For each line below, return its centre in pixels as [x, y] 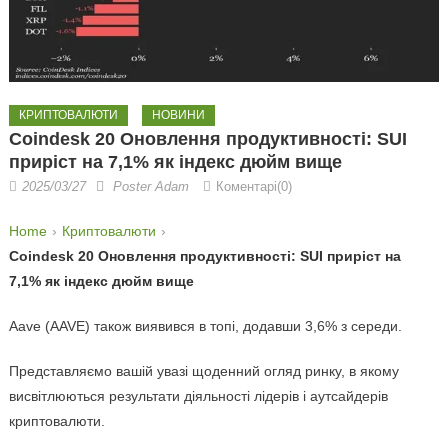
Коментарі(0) [253, 187]
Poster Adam [150, 187]
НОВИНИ [178, 115]
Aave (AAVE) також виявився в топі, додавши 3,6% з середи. [205, 326]
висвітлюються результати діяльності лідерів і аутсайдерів [198, 396]
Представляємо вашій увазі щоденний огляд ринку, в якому [203, 371]
